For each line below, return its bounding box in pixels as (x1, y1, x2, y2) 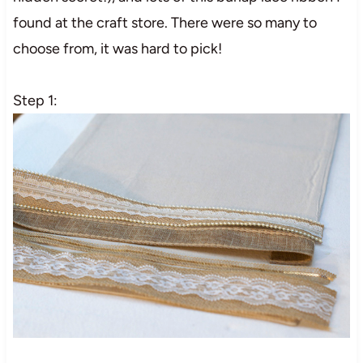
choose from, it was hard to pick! (12, 39, 222, 58)
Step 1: (12, 91, 58, 109)
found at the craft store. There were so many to (12, 13, 317, 32)
